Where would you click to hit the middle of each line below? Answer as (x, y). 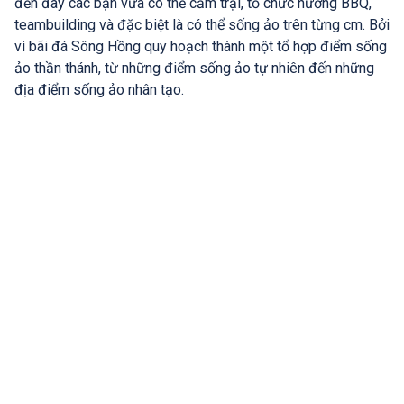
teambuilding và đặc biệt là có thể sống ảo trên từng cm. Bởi (202, 25)
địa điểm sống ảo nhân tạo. (99, 90)
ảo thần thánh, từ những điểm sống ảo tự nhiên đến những (194, 69)
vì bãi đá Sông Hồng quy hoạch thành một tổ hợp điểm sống (201, 47)
